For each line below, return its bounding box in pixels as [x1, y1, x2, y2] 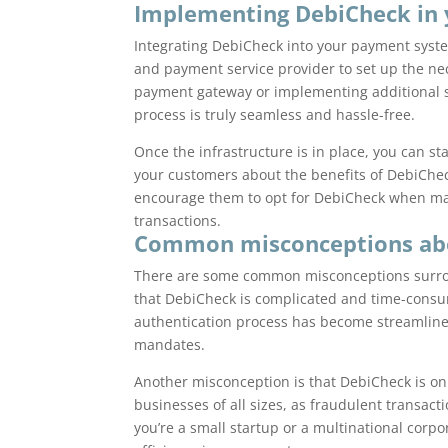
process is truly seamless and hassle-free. [134, 104, 416, 124]
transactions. [134, 210, 222, 230]
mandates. [134, 334, 206, 354]
